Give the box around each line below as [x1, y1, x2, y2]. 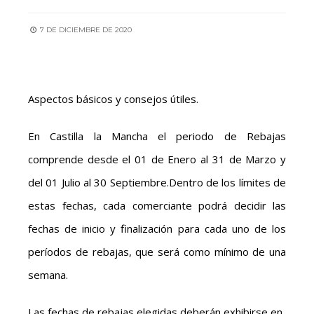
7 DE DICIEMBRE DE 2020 [38, 25, 132, 34]
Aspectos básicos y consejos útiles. [28, 91, 198, 106]
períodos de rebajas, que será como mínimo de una [28, 244, 286, 259]
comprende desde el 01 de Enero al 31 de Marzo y [28, 151, 286, 166]
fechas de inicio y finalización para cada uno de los [28, 221, 286, 235]
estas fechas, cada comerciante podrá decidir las [28, 198, 286, 212]
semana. [28, 267, 68, 282]
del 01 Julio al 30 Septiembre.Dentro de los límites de [28, 175, 286, 189]
